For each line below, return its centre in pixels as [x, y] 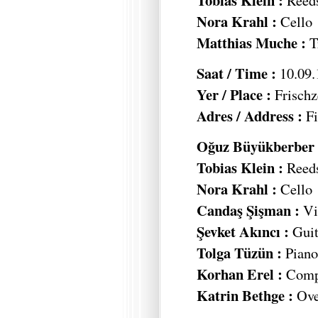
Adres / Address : [250, 115]
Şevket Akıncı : [245, 231]
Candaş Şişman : [250, 210]
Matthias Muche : [253, 42]
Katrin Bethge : [247, 295]
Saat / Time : [236, 73]
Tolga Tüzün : [239, 252]
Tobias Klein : [240, 167]
